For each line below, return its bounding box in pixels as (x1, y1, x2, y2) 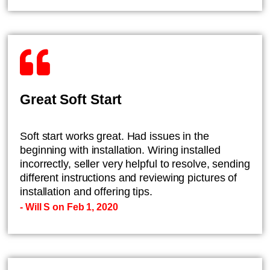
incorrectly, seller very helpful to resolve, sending (20, 158, 250, 170)
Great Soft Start (20, 92, 122, 107)
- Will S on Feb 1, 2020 (20, 202, 118, 212)
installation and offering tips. (20, 186, 152, 198)
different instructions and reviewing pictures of (20, 172, 237, 184)
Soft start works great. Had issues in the (20, 130, 209, 142)
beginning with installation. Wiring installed (20, 144, 221, 156)
